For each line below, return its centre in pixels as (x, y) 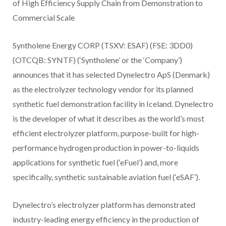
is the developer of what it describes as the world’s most (108, 119)
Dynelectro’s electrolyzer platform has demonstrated (104, 205)
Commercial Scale (44, 18)
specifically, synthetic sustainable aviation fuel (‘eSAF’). (106, 177)
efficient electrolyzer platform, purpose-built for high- (106, 133)
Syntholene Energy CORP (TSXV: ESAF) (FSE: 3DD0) (103, 45)
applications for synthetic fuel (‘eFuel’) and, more (95, 162)
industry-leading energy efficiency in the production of (106, 219)
